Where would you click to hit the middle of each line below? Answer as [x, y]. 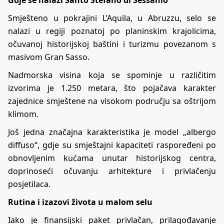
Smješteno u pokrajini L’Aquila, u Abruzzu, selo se [112, 18]
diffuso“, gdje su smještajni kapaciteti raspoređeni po [112, 145]
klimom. [23, 114]
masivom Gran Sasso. [49, 57]
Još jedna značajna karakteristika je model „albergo [112, 132]
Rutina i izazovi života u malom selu [80, 202]
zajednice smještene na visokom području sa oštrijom [112, 101]
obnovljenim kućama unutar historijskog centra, [112, 158]
